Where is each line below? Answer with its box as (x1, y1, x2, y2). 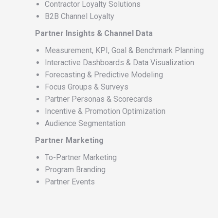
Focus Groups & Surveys (45, 82, 128, 91)
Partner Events (45, 177, 95, 186)
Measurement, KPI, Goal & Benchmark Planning (45, 46, 204, 55)
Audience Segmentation (45, 119, 126, 128)
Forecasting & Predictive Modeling (45, 70, 163, 79)
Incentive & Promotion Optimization (45, 107, 165, 116)
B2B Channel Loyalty (45, 12, 114, 21)
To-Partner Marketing (45, 153, 117, 162)
